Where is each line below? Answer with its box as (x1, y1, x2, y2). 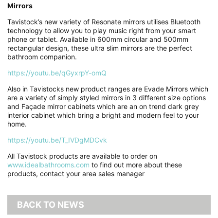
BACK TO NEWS (17, 199, 84, 210)
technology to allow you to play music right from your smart (7, 26, 196, 35)
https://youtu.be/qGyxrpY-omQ (7, 68, 107, 77)
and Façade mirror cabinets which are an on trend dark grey (7, 102, 199, 110)
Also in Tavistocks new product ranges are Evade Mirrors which (7, 84, 208, 93)
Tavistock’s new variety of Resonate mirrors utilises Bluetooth (7, 17, 200, 26)
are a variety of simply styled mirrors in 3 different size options (7, 93, 206, 102)
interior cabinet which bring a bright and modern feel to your (7, 110, 199, 119)
